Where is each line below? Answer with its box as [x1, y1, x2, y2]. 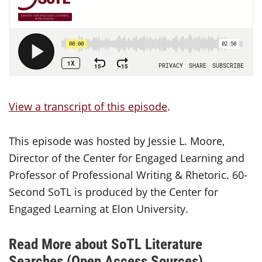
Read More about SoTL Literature [9, 234, 202, 253]
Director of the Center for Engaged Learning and [9, 151, 244, 165]
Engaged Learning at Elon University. [9, 202, 188, 216]
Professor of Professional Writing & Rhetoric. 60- [9, 168, 247, 182]
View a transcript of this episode [9, 99, 167, 113]
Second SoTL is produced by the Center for [9, 185, 218, 199]
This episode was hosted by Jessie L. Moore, [9, 134, 225, 148]
